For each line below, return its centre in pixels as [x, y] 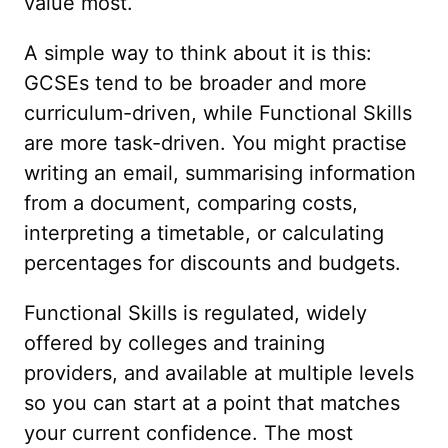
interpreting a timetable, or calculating [204, 233]
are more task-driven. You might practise [215, 143]
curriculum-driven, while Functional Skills [218, 113]
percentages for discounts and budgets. [212, 263]
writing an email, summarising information [220, 173]
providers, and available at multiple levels [219, 373]
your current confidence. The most [188, 433]
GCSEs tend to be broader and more [195, 83]
